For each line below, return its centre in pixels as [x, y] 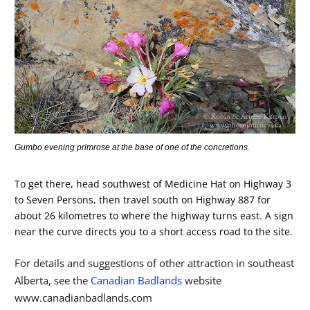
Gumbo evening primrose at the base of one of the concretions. [132, 148]
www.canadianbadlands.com [83, 298]
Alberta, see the [53, 281]
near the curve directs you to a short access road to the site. [154, 231]
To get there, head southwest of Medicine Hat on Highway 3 [153, 183]
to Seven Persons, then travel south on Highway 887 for [143, 199]
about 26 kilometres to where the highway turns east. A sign [154, 215]
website [202, 281]
